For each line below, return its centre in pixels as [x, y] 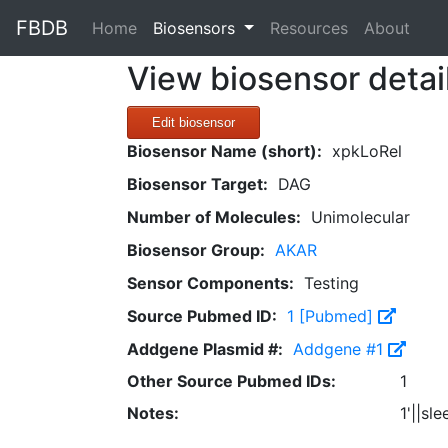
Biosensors [196, 28]
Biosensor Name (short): [224, 151]
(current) [169, 27]
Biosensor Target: [197, 184]
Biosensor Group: [196, 250]
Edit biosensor [193, 122]
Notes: [153, 413]
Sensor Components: [210, 283]
